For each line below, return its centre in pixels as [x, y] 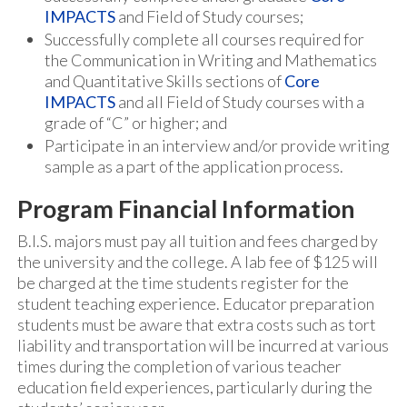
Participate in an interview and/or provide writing [217, 145]
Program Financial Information [186, 208]
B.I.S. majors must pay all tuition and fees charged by [198, 241]
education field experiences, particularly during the [195, 387]
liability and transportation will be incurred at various [203, 345]
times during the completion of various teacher [179, 366]
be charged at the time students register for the [183, 283]
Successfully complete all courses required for [204, 39]
